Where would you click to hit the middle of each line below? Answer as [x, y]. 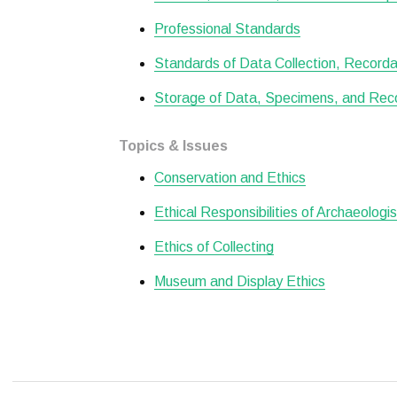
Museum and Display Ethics [240, 281]
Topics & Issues [173, 146]
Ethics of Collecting [214, 247]
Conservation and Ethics [230, 178]
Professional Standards [227, 29]
